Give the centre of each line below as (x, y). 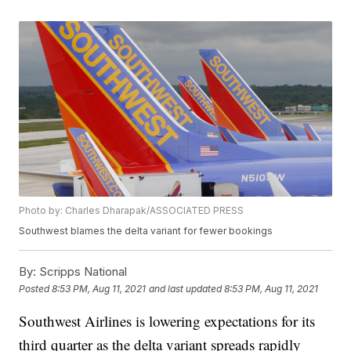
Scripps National (82, 272)
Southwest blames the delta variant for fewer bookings (146, 231)
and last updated (186, 288)
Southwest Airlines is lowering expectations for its (167, 321)
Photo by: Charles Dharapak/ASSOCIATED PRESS (132, 211)
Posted (36, 288)
